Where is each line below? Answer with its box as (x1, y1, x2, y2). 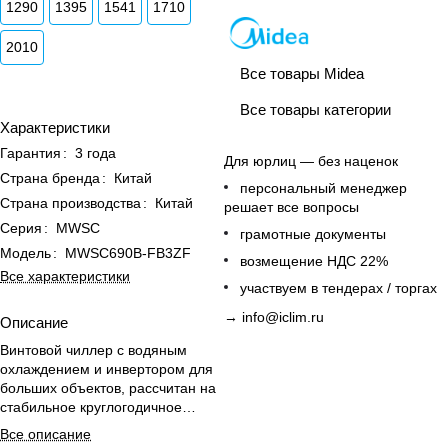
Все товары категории (240, 101, 391, 119)
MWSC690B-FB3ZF (65, 245, 191, 261)
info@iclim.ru (242, 308, 324, 325)
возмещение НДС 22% (240, 252, 388, 269)
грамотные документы (240, 225, 386, 242)
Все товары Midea (240, 65, 364, 83)
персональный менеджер (240, 179, 407, 196)
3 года (75, 145, 116, 161)
